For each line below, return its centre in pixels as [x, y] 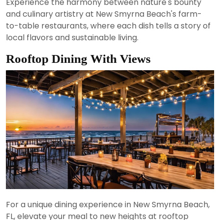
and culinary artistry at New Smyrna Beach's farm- [104, 14]
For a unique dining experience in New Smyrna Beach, [108, 205]
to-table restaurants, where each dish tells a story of [108, 26]
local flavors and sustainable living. [72, 37]
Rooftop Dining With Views [78, 58]
